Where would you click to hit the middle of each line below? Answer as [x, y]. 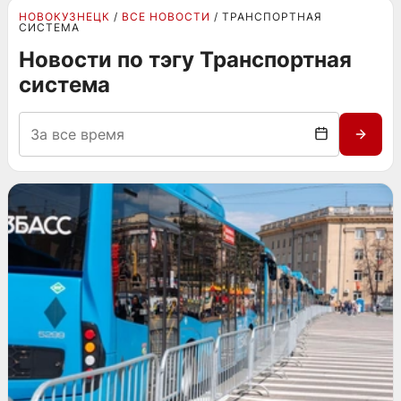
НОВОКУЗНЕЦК [64, 17]
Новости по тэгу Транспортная [185, 60]
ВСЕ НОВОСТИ [166, 17]
